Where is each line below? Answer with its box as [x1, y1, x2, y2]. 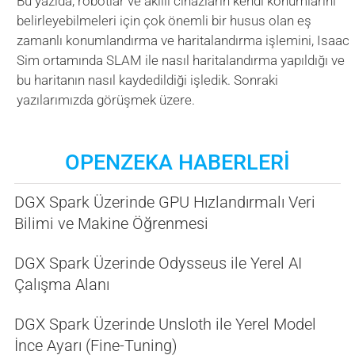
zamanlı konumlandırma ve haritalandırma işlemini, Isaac [17, 32, 350, 48]
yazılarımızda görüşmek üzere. [17, 91, 196, 108]
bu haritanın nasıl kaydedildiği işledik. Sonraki [17, 71, 279, 88]
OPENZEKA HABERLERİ [65, 149, 290, 175]
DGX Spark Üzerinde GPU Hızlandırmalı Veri [13, 192, 315, 212]
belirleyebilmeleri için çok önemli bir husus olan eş [17, 12, 312, 29]
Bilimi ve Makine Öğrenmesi [13, 213, 208, 233]
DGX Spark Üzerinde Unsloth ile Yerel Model [13, 314, 316, 334]
